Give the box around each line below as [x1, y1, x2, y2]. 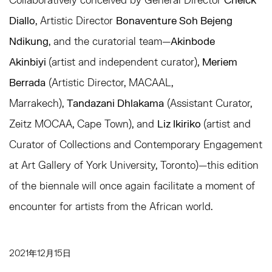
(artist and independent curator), [49, 56, 202, 67]
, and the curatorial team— [49, 35, 171, 47]
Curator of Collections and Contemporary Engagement [9, 138, 262, 150]
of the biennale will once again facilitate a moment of [9, 180, 255, 191]
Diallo [9, 15, 35, 26]
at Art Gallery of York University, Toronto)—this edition [9, 159, 259, 171]
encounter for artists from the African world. [9, 200, 212, 212]
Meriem [202, 56, 237, 67]
